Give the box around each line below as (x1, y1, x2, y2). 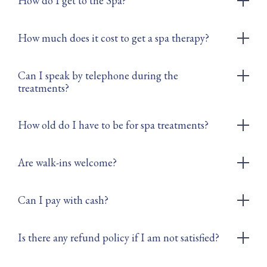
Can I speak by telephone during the (18, 69, 178, 83)
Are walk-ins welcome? (18, 156, 117, 170)
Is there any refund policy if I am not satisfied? (18, 231, 219, 245)
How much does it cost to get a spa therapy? (18, 31, 209, 45)
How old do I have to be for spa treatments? (18, 118, 209, 132)
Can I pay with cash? (18, 193, 108, 207)
